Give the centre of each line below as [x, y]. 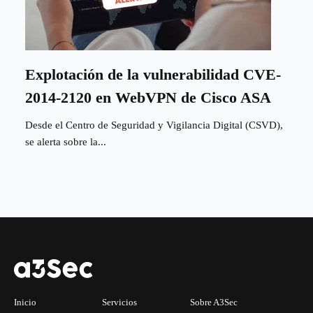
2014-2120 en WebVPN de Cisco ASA [148, 98]
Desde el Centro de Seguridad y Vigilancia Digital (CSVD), [154, 125]
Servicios [119, 302]
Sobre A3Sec [213, 302]
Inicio [25, 302]
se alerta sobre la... [66, 142]
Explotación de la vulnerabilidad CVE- [153, 75]
